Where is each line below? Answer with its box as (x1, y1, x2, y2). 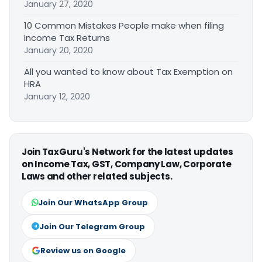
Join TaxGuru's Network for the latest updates (22, 146, 233, 158)
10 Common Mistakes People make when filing (24, 19, 224, 32)
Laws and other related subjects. (22, 170, 173, 183)
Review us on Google (40, 245, 126, 257)
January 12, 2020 (24, 91, 90, 103)
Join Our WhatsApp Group (38, 197, 148, 209)
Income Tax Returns (24, 32, 110, 44)
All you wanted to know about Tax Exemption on (24, 65, 233, 78)
